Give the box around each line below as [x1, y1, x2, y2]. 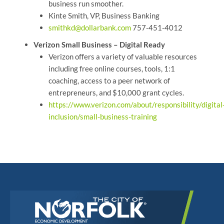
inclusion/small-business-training [48, 112, 157, 121]
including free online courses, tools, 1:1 [48, 64, 175, 73]
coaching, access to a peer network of [48, 76, 170, 85]
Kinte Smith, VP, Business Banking [48, 11, 159, 20]
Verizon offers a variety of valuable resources [48, 52, 197, 61]
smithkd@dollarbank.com [48, 23, 131, 32]
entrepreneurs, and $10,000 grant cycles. [48, 88, 184, 97]
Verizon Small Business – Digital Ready [33, 40, 165, 49]
